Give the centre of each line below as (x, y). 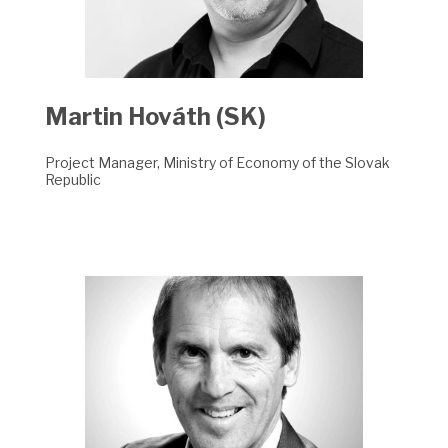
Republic (72, 180)
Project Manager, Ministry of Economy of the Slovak (217, 163)
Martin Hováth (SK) (155, 116)
